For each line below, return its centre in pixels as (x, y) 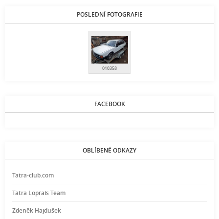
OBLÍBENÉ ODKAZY (109, 151)
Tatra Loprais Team (39, 193)
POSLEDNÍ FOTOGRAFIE (109, 14)
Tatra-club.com (33, 175)
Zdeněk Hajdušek (37, 211)
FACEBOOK (109, 104)
